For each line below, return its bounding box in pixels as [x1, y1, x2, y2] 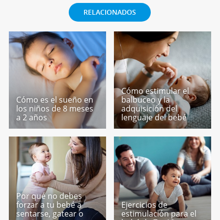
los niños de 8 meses [16, 103, 93, 114]
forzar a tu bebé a [16, 199, 82, 210]
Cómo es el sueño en [16, 94, 93, 105]
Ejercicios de [121, 199, 168, 210]
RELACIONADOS [83, 7, 137, 17]
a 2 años [16, 111, 47, 123]
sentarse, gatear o [16, 208, 83, 219]
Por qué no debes [16, 190, 82, 201]
